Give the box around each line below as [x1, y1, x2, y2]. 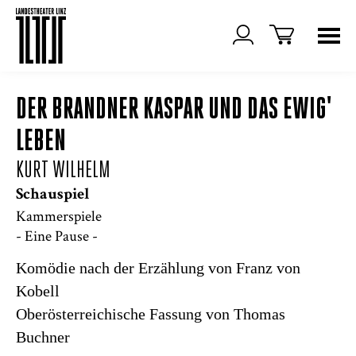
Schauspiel [16, 188, 90, 203]
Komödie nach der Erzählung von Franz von [16, 259, 300, 277]
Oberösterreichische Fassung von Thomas [16, 305, 285, 323]
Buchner [16, 328, 70, 346]
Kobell [16, 282, 60, 300]
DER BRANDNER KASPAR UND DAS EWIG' [16, 95, 331, 126]
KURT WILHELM [16, 159, 110, 184]
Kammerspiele [16, 206, 102, 226]
